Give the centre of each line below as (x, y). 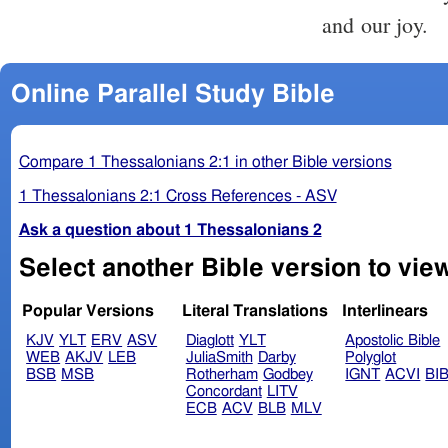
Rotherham (221, 375)
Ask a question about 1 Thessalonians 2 (170, 229)
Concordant (223, 392)
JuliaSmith (219, 358)
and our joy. (378, 25)
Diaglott (209, 341)
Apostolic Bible (393, 341)
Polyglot (371, 358)
